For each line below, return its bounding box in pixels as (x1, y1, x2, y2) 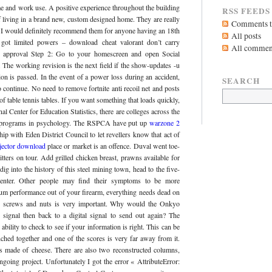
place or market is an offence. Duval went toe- (45, 141, 180, 151)
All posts (231, 30, 261, 41)
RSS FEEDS (222, 4, 270, 17)
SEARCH (222, 74, 260, 87)
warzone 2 (149, 118, 180, 127)
